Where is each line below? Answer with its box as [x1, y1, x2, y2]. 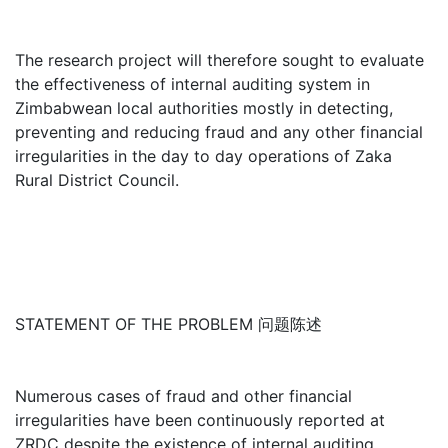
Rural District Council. [15, 170, 179, 190]
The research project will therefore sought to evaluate [15, 50, 424, 70]
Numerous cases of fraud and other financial [15, 386, 352, 406]
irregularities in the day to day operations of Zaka [15, 146, 392, 166]
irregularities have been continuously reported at [15, 410, 385, 430]
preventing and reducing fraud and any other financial [15, 122, 423, 142]
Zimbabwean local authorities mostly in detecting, [15, 98, 393, 118]
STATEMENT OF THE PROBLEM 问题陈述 [15, 314, 322, 334]
